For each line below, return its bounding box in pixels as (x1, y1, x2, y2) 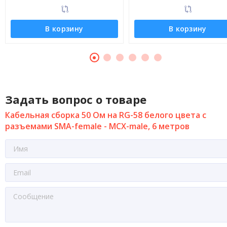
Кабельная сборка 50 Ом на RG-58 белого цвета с (5, 109, 206, 121)
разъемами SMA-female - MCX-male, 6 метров (5, 121, 190, 132)
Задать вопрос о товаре (5, 92, 146, 107)
